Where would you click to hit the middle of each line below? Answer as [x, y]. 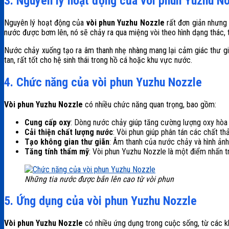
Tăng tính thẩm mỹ [57, 151]
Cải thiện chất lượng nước [69, 132]
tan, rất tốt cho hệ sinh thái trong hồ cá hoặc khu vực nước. [98, 60]
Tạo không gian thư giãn [67, 142]
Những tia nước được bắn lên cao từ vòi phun [99, 179]
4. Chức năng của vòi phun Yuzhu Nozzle [103, 82]
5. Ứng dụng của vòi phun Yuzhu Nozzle [100, 201]
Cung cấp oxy [48, 122]
